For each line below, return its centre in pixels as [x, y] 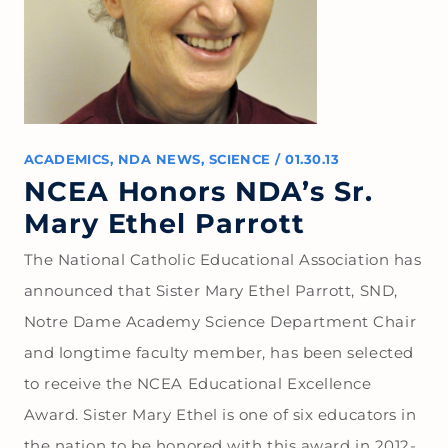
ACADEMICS [66, 159]
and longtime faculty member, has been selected [218, 352]
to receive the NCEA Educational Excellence [197, 383]
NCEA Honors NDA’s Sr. [198, 191]
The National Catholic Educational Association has [222, 259]
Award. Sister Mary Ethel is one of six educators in [220, 414]
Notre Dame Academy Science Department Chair [220, 321]
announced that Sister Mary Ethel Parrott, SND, [210, 290]
